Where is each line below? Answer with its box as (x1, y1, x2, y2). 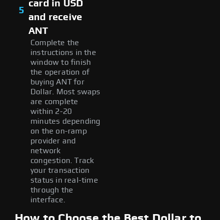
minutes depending (30, 117, 101, 125)
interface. (30, 195, 65, 204)
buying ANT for (30, 78, 84, 86)
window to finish (30, 58, 91, 66)
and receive (28, 12, 82, 22)
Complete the (30, 38, 80, 47)
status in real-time (30, 176, 98, 184)
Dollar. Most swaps (30, 87, 101, 96)
